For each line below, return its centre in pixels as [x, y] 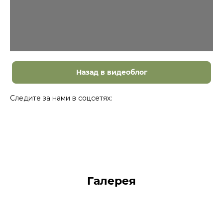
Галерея [111, 181]
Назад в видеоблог [111, 72]
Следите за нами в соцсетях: [61, 98]
